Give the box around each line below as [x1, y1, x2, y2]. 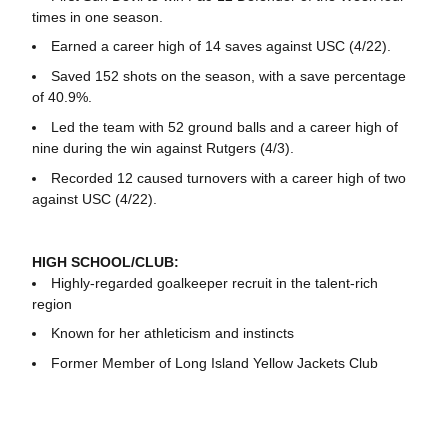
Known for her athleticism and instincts [50, 325, 294, 342]
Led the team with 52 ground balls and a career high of [50, 118, 398, 135]
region [31, 295, 72, 312]
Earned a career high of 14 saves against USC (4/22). [50, 38, 391, 55]
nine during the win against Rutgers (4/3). [31, 139, 294, 156]
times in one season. [31, 8, 163, 25]
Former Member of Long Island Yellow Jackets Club [50, 355, 378, 371]
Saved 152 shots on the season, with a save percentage [50, 68, 406, 84]
